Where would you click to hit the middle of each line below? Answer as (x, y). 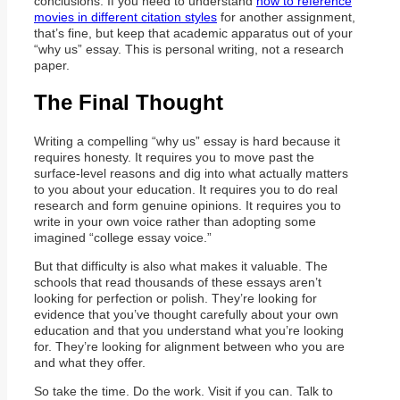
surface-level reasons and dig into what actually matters (191, 174)
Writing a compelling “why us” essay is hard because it (187, 142)
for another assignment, (286, 17)
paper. (52, 65)
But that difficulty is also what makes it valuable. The (181, 267)
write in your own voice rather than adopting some (175, 222)
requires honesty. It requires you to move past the (174, 158)
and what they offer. (90, 363)
